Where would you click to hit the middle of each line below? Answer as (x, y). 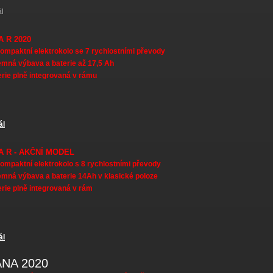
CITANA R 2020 (32, 124)
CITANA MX (23, 11)
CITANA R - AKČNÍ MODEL (51, 237)
